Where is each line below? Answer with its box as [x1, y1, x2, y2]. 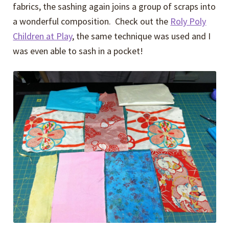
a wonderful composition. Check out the [13, 15, 171, 27]
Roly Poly [170, 15, 207, 27]
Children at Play [13, 30, 73, 42]
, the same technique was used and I [72, 30, 211, 42]
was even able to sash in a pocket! [13, 44, 144, 57]
